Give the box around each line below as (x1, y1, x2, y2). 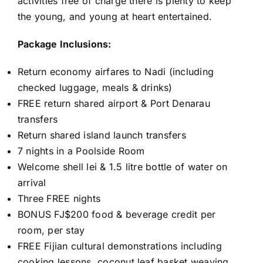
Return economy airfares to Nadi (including (18, 65, 214, 77)
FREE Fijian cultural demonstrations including (18, 240, 222, 252)
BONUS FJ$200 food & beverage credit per (18, 208, 216, 220)
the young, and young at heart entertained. (18, 10, 213, 22)
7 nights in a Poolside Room (18, 144, 145, 157)
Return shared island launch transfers (18, 129, 186, 141)
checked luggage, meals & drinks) (18, 81, 173, 93)
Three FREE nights (18, 192, 101, 204)
